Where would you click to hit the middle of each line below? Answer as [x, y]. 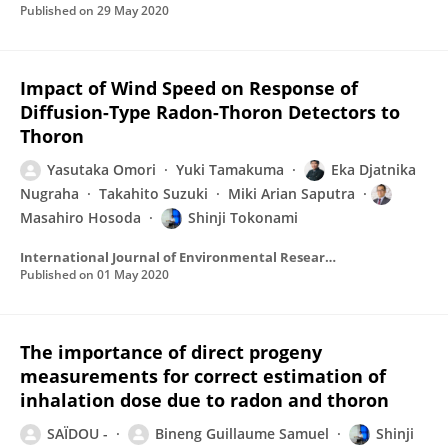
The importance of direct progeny [171, 352]
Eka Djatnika [373, 169]
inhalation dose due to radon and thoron [204, 400]
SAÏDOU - [77, 433]
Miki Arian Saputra [291, 193]
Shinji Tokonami [243, 217]
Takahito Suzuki [153, 193]
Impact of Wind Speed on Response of [189, 88]
